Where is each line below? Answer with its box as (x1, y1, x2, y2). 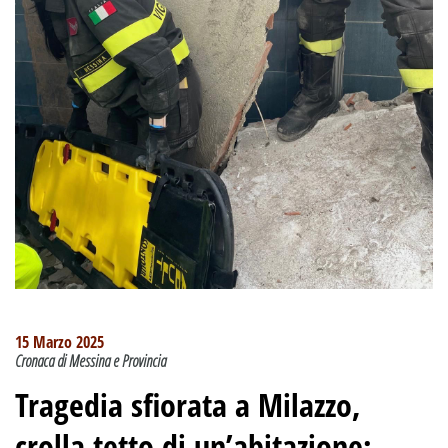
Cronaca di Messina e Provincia (15, 350, 166, 373)
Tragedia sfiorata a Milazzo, (15, 383, 361, 427)
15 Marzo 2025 (15, 331, 104, 354)
